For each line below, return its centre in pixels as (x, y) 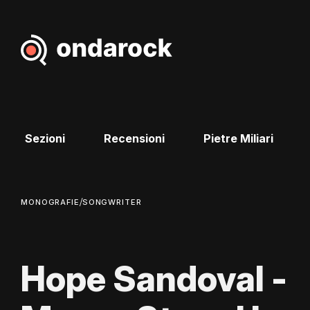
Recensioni (134, 139)
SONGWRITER (112, 202)
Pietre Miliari (238, 139)
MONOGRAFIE (50, 202)
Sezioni (45, 139)
